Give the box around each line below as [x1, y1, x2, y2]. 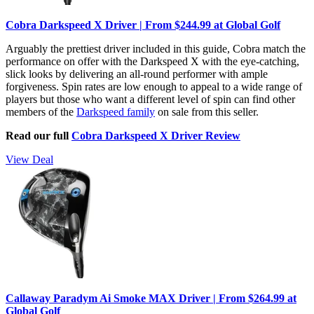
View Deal [6, 153, 53, 165]
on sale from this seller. [155, 105, 259, 118]
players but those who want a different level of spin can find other [6, 93, 295, 105]
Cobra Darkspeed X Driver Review [71, 129, 240, 142]
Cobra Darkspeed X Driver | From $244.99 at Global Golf [6, 18, 280, 31]
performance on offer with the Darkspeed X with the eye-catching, [6, 55, 299, 67]
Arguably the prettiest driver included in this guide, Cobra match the [6, 42, 306, 55]
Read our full [6, 129, 71, 142]
